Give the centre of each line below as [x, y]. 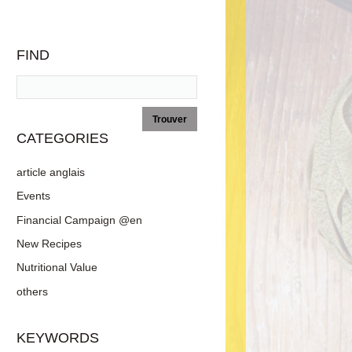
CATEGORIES [62, 138]
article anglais [51, 172]
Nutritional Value [57, 268]
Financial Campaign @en [79, 220]
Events [33, 196]
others [32, 291]
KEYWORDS [58, 337]
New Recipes [49, 244]
